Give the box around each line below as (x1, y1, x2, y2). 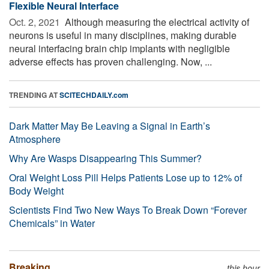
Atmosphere (9, 131, 61, 146)
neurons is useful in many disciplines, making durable (9, 28, 237, 42)
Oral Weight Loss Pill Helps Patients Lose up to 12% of (9, 170, 242, 184)
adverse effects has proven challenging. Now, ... (9, 54, 212, 68)
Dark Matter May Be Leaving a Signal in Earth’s (9, 118, 210, 133)
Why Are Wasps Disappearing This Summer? (9, 151, 202, 165)
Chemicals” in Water (9, 216, 95, 230)
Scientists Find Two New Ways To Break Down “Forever (9, 202, 247, 217)
